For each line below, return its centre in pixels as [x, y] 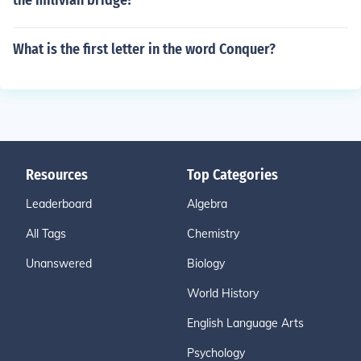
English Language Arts [245, 323]
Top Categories [232, 175]
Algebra [207, 204]
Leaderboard [59, 204]
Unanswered [59, 263]
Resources [57, 175]
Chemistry [213, 234]
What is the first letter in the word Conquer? [144, 49]
